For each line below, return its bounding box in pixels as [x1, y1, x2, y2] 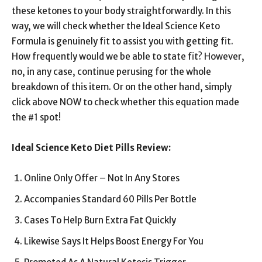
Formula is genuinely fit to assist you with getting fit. [12, 36, 233, 47]
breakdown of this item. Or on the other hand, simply [12, 81, 232, 92]
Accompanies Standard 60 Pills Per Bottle [24, 194, 196, 205]
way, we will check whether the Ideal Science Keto [12, 20, 220, 32]
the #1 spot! [12, 112, 61, 123]
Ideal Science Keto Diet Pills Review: [12, 142, 171, 153]
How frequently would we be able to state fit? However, [12, 51, 244, 62]
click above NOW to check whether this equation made [12, 96, 239, 108]
